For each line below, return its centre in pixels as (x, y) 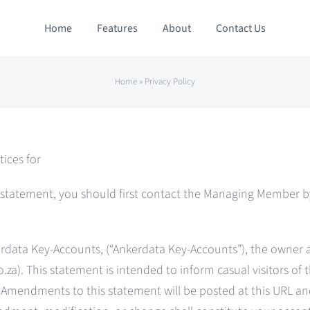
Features (117, 28)
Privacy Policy (170, 82)
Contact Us (240, 28)
